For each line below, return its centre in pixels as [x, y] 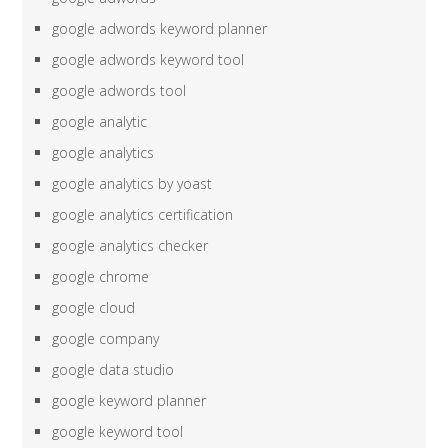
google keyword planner [129, 401]
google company [106, 339]
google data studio [113, 370]
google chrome [101, 277]
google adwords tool [119, 91]
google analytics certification [143, 215]
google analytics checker [130, 246]
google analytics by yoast [132, 184]
